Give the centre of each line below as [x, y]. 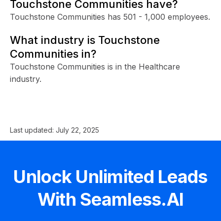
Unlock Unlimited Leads [110, 176]
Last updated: [33, 130]
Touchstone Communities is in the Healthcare [95, 66]
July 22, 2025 [77, 130]
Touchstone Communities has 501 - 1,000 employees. [110, 17]
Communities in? [53, 54]
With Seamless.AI [110, 199]
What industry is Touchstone [85, 40]
